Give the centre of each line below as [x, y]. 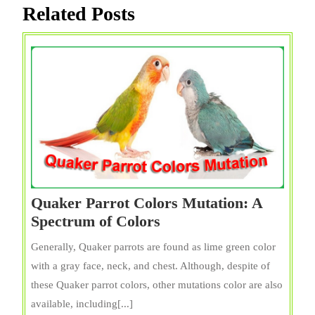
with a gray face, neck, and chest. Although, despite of [150, 266]
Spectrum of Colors [96, 221]
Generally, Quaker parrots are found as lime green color [153, 247]
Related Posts [79, 13]
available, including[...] [82, 304]
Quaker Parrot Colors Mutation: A [147, 203]
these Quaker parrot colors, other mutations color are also [157, 285]
